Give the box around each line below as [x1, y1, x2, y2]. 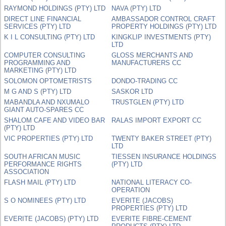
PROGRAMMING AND [4, 59, 71, 67]
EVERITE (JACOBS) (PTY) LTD [4, 214, 99, 222]
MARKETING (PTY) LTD [4, 66, 77, 74]
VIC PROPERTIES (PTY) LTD [4, 134, 93, 142]
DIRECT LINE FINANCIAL [4, 15, 82, 23]
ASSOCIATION [4, 167, 49, 176]
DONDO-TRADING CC [111, 77, 178, 85]
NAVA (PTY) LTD [111, 4, 161, 12]
